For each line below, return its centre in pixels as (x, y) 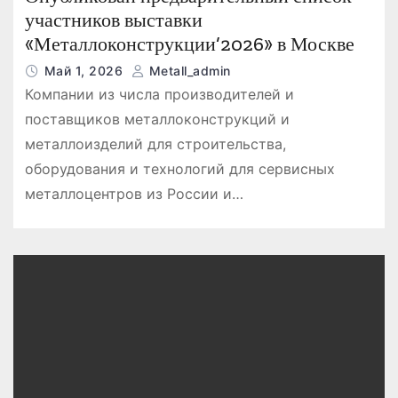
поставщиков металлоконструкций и (157, 119)
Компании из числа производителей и (159, 94)
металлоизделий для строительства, (155, 143)
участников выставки (113, 20)
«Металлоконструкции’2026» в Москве (189, 44)
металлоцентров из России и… (134, 193)
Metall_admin (188, 70)
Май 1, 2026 (85, 70)
